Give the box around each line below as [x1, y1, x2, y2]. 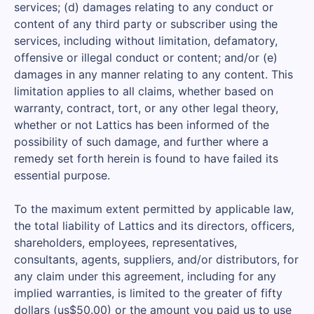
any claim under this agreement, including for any [14, 269, 276, 283]
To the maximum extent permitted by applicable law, [14, 202, 294, 216]
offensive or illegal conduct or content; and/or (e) [14, 50, 278, 64]
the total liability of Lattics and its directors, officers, [14, 219, 294, 233]
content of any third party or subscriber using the [14, 17, 278, 31]
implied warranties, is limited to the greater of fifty [14, 286, 282, 300]
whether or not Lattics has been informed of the [14, 118, 269, 132]
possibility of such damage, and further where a [14, 135, 268, 149]
